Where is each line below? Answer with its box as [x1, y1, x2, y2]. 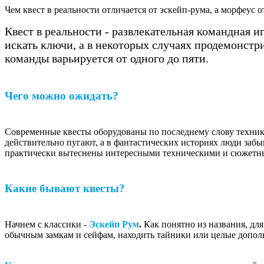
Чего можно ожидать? [5, 89, 118, 102]
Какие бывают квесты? [5, 182, 125, 195]
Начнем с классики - [5, 219, 89, 230]
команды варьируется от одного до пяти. [5, 52, 209, 65]
